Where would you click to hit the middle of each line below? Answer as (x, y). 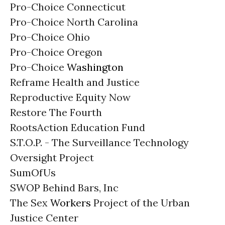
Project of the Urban (140, 203)
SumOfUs (33, 173)
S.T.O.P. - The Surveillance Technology (99, 142)
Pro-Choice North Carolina (74, 22)
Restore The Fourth (56, 112)
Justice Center (44, 218)
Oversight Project (52, 157)
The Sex (30, 203)
